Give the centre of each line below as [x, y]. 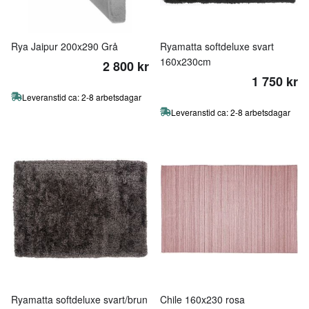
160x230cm [186, 61]
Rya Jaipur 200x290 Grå [64, 46]
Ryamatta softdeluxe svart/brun [79, 299]
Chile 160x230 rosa [202, 299]
